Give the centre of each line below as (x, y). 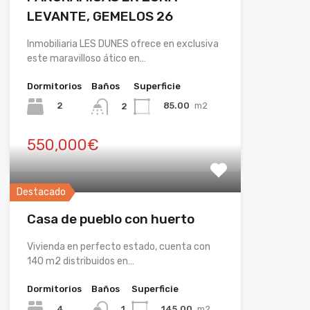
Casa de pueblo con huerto (110, 219)
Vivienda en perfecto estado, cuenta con (118, 246)
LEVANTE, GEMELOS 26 (100, 16)
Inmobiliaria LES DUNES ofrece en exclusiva (122, 44)
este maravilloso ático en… (86, 58)
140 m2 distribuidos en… (80, 261)
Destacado (41, 192)
